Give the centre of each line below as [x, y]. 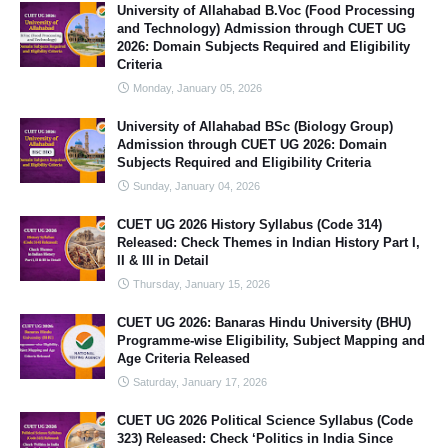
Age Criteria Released [183, 358]
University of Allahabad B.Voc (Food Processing [266, 10]
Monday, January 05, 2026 [197, 88]
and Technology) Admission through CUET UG [261, 28]
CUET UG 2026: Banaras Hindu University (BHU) [264, 322]
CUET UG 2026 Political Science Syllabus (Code [265, 420]
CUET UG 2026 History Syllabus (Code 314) [249, 224]
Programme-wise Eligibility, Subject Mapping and [271, 340]
